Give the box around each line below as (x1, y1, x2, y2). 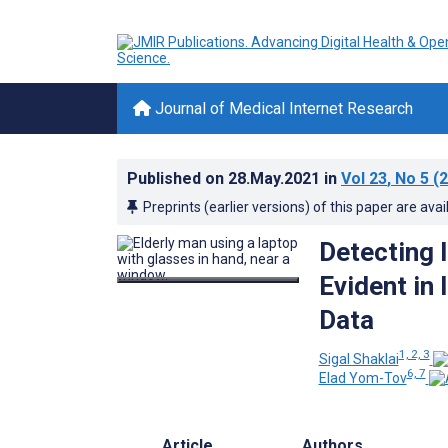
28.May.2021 (228, 169, 324, 188)
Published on (127, 169, 228, 188)
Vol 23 (341, 169, 387, 188)
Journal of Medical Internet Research (151, 99, 413, 118)
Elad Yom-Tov (318, 370, 407, 387)
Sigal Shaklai (318, 350, 399, 367)
